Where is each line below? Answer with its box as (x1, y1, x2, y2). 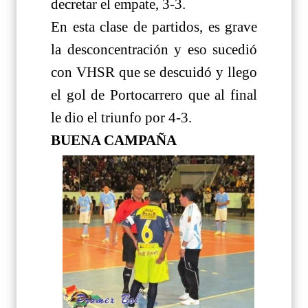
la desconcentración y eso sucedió (51, 41, 257, 58)
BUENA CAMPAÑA (51, 132, 177, 149)
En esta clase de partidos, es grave (51, 19, 257, 36)
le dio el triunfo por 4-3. (51, 109, 192, 126)
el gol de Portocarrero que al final (51, 87, 257, 104)
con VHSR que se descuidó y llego (51, 64, 257, 81)
